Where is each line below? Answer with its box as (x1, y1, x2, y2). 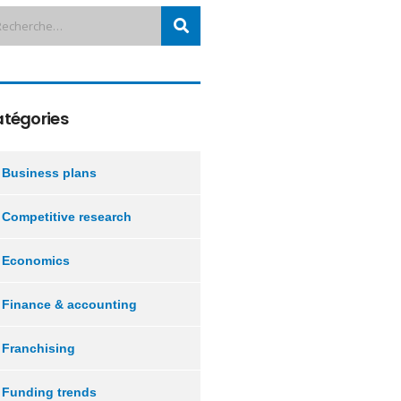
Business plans (2, 166, 97, 180)
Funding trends (2, 385, 97, 399)
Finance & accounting (2, 297, 137, 311)
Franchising (2, 341, 75, 355)
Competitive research (2, 209, 132, 224)
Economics (2, 253, 70, 268)
